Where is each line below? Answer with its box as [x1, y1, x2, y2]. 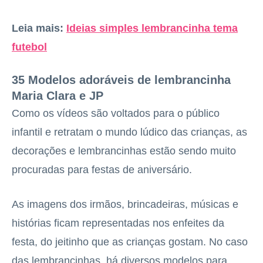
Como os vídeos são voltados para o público [12, 107, 220, 119]
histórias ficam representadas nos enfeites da [12, 217, 224, 229]
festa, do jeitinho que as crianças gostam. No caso [12, 236, 248, 248]
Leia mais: [12, 22, 63, 34]
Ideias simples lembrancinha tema [66, 22, 238, 34]
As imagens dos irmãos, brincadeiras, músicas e [12, 198, 238, 210]
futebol [12, 41, 47, 53]
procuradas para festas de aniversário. [12, 164, 192, 176]
